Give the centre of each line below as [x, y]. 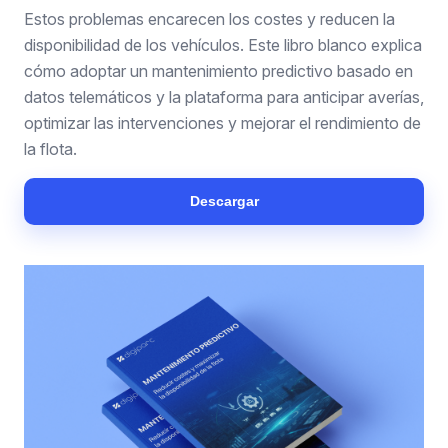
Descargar [224, 201]
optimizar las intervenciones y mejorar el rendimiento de [222, 123]
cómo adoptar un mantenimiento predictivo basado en [218, 71]
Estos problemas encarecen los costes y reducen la [209, 19]
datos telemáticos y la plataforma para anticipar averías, [224, 97]
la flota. [50, 149]
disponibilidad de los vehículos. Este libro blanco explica [223, 45]
